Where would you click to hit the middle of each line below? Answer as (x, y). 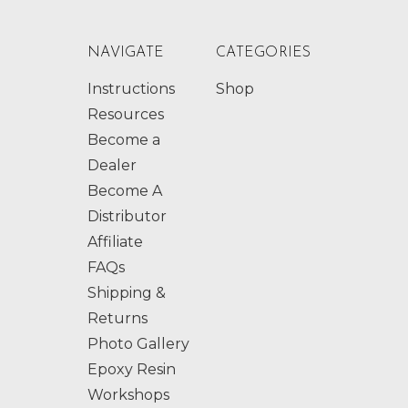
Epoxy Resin (132, 369)
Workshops (128, 394)
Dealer (112, 165)
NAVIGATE (126, 52)
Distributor (127, 216)
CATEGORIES (264, 52)
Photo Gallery (138, 343)
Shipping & (127, 292)
